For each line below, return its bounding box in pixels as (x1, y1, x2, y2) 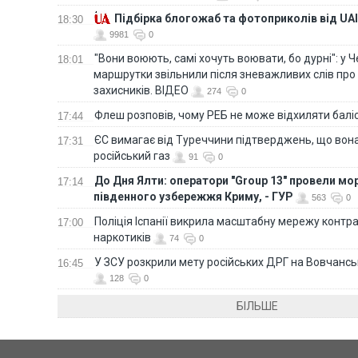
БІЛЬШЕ (236, 299, 278, 312)
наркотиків (93, 230, 151, 244)
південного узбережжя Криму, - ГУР (93, 189, 293, 203)
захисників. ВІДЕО (93, 83, 189, 97)
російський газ (93, 149, 170, 162)
